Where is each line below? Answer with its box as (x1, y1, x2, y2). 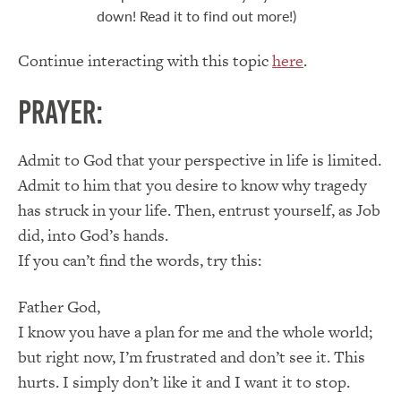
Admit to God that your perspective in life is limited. (18, 149, 381, 172)
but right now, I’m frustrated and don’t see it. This (18, 346, 365, 369)
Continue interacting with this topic (18, 48, 272, 72)
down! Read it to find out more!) (97, 4, 296, 26)
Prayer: (18, 94, 103, 131)
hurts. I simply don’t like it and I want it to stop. (18, 371, 350, 394)
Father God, (18, 295, 100, 319)
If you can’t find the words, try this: (18, 249, 261, 272)
